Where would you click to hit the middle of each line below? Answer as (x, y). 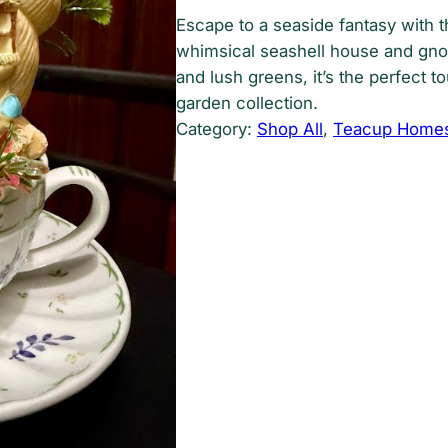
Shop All (290, 129)
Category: (216, 129)
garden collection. (247, 103)
